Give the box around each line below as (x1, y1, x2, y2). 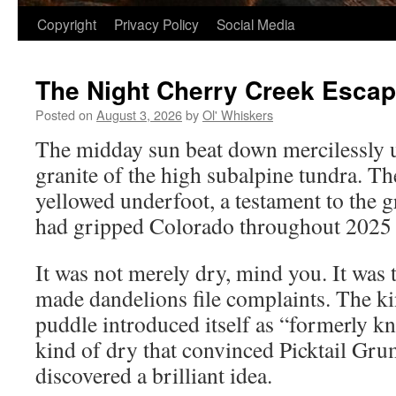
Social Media (217, 14, 295, 34)
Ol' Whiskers (202, 105, 273, 124)
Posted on (35, 105, 93, 124)
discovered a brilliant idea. (35, 360, 272, 390)
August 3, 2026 (96, 105, 182, 124)
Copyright (37, 14, 96, 34)
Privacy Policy (114, 14, 199, 34)
